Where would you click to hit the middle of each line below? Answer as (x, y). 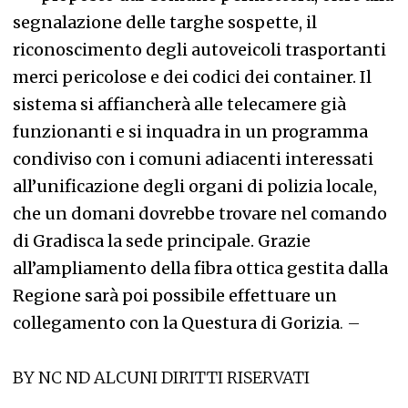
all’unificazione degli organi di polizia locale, (195, 186)
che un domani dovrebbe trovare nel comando (200, 214)
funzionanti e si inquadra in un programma (190, 132)
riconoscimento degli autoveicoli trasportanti (199, 50)
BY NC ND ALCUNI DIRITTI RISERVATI (161, 377)
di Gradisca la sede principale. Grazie (162, 241)
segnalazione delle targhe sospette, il (165, 22)
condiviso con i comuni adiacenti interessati (193, 159)
